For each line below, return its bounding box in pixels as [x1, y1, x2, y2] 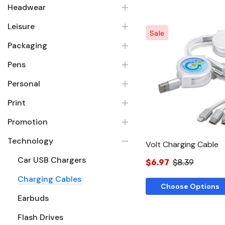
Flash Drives [18, 211, 63, 222]
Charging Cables [18, 173, 81, 184]
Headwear [8, 2, 46, 13]
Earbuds [18, 192, 49, 203]
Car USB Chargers [18, 154, 86, 165]
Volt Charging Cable [146, 139, 218, 150]
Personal [8, 78, 40, 89]
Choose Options [161, 181, 219, 191]
